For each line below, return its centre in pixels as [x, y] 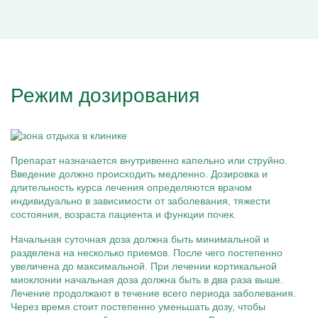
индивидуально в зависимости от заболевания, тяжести [141, 201]
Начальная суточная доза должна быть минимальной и [140, 239]
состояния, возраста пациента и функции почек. [124, 214]
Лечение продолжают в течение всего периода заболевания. [153, 293]
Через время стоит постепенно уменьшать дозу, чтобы [138, 307]
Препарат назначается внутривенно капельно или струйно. [149, 160]
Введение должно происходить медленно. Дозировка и [139, 174]
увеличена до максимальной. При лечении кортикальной [144, 266]
